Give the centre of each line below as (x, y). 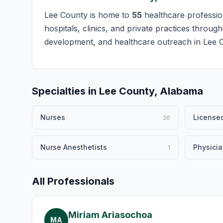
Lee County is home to (88, 15)
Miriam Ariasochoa (110, 215)
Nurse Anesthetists (74, 147)
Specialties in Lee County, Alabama (117, 91)
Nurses (53, 117)
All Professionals (73, 181)
